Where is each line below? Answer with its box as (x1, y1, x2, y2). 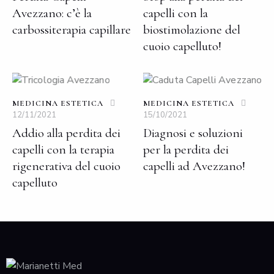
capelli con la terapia (12, 142, 114, 158)
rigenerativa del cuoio (12, 158, 120, 174)
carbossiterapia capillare (12, 22, 131, 38)
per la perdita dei (143, 142, 229, 158)
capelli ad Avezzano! (143, 158, 245, 174)
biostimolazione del (143, 22, 240, 38)
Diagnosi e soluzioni (143, 125, 243, 141)
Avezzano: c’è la (12, 6, 92, 21)
